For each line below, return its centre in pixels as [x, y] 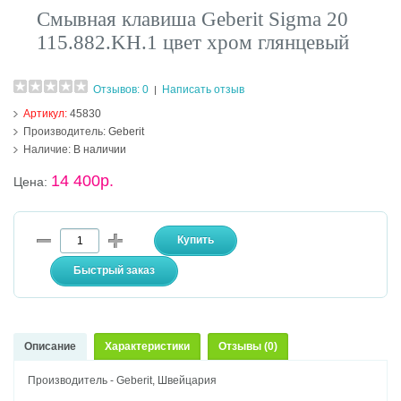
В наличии [99, 150]
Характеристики [148, 347]
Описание [51, 347]
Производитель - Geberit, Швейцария [123, 381]
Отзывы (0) [248, 347]
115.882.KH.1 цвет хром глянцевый [193, 43]
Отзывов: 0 [121, 90]
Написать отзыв [204, 90]
